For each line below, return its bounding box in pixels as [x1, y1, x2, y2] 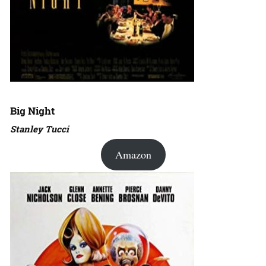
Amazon [115, 147, 151, 162]
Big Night [10, 104, 55, 118]
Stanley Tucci [10, 123, 69, 135]
